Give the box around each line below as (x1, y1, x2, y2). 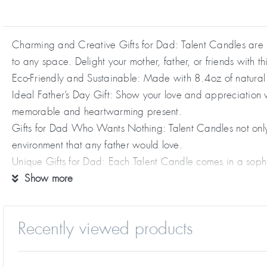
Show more (24, 172, 73, 185)
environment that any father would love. (12, 138, 182, 152)
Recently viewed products (18, 218, 193, 240)
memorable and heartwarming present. (12, 105, 182, 119)
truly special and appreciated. (12, 172, 145, 185)
